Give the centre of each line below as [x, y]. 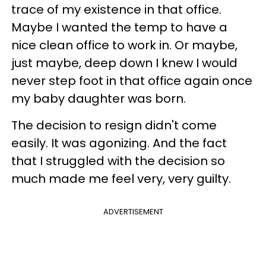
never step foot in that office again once [132, 80]
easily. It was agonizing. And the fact [119, 143]
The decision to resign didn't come [114, 125]
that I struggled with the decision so [118, 161]
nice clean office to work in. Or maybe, [124, 45]
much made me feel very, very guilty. [121, 178]
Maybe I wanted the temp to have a [119, 27]
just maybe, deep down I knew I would [124, 63]
